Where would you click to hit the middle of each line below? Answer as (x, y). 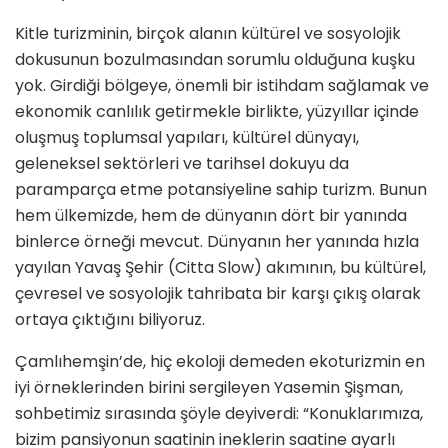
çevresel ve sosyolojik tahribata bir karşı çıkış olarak (218, 294)
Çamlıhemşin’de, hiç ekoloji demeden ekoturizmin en (220, 362)
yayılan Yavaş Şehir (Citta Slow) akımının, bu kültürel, (220, 268)
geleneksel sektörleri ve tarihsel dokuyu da (182, 164)
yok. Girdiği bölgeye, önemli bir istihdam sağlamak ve (222, 86)
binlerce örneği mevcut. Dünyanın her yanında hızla (217, 242)
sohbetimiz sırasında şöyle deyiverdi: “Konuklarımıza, (219, 414)
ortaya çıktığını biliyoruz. (110, 320)
